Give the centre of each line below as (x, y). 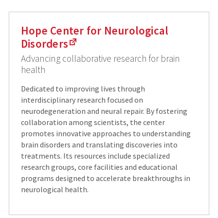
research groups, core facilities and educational (99, 167)
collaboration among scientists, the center (93, 122)
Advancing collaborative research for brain (100, 59)
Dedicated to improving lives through (83, 89)
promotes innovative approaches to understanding (106, 134)
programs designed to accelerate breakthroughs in (105, 178)
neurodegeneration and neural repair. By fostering (104, 111)
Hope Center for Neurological (95, 30)
